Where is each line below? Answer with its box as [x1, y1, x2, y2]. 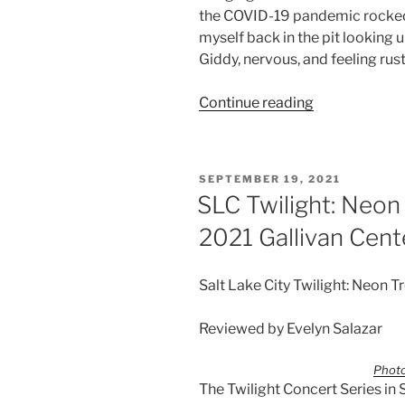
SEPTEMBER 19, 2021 [199, 173, 341, 186]
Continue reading [199, 94, 314, 112]
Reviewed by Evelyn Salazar [199, 319, 382, 337]
